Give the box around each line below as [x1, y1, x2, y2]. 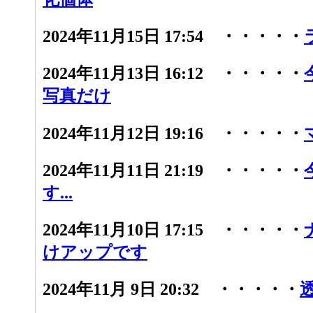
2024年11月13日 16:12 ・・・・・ [43, 64, 304, 83]
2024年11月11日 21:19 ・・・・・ [43, 161, 304, 180]
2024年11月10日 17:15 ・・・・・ [43, 221, 304, 240]
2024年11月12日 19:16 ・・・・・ [43, 124, 304, 143]
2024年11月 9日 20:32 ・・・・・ [43, 280, 300, 299]
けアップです [43, 243, 147, 262]
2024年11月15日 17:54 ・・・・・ [43, 27, 304, 46]
